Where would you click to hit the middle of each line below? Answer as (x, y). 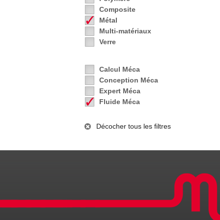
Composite (117, 9)
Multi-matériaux (125, 31)
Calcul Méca (120, 69)
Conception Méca (129, 80)
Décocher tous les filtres (134, 126)
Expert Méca (120, 91)
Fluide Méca (120, 101)
